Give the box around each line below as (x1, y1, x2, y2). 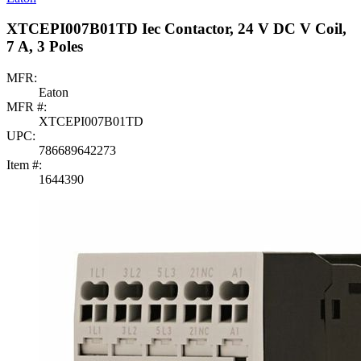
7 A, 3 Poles (6, 38, 83, 56)
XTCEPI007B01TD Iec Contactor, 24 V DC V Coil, (6, 20, 346, 38)
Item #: (6, 157, 42, 172)
